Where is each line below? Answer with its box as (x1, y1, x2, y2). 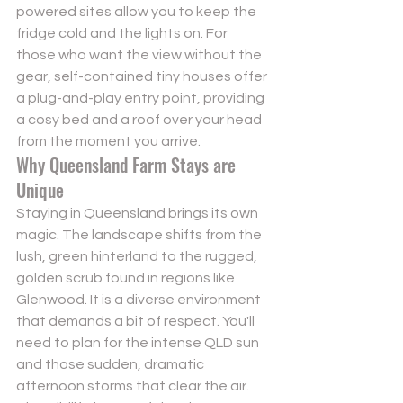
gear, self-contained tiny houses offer (16, 69, 270, 84)
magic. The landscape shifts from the (16, 228, 264, 242)
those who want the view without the (16, 48, 264, 62)
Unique (16, 176, 64, 203)
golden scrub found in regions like (16, 271, 237, 285)
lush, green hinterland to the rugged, (16, 249, 260, 264)
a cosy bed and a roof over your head (16, 112, 264, 127)
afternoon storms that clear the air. (16, 379, 252, 393)
